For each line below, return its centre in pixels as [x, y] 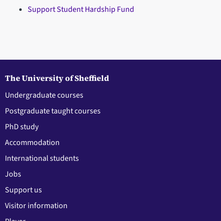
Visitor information [36, 205]
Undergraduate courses [44, 95]
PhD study [22, 127]
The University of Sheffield [57, 78]
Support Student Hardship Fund [81, 10]
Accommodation [32, 142]
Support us [23, 190]
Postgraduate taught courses [53, 111]
